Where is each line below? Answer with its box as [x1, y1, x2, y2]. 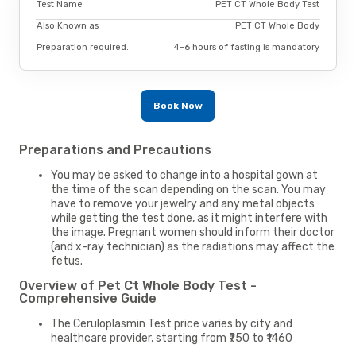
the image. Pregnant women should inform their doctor [51, 225, 335, 239]
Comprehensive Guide [19, 290, 157, 306]
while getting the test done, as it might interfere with [51, 211, 327, 225]
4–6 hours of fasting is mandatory [174, 42, 319, 53]
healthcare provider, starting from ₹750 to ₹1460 [51, 331, 292, 345]
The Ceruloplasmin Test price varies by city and [51, 316, 292, 331]
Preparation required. [37, 42, 129, 53]
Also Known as [37, 21, 99, 32]
